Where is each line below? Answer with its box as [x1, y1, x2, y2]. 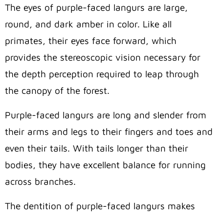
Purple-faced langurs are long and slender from [5, 109, 206, 120]
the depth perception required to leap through [5, 68, 199, 79]
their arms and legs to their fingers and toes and [5, 126, 213, 137]
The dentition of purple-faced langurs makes [5, 200, 195, 211]
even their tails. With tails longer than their [5, 142, 188, 153]
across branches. [5, 175, 76, 187]
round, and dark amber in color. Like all [5, 18, 172, 29]
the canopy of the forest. [5, 85, 109, 96]
